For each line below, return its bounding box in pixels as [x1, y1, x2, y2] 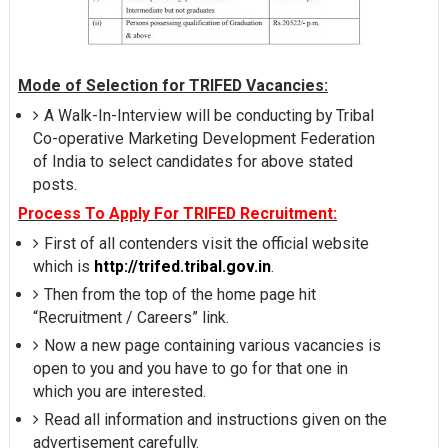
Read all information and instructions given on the [43, 410, 387, 430]
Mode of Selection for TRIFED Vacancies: [17, 76, 328, 96]
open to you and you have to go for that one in [32, 359, 348, 379]
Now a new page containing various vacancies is [43, 336, 381, 356]
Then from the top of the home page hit [43, 285, 316, 305]
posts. [32, 175, 77, 195]
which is [32, 257, 94, 277]
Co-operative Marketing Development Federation [32, 129, 375, 149]
